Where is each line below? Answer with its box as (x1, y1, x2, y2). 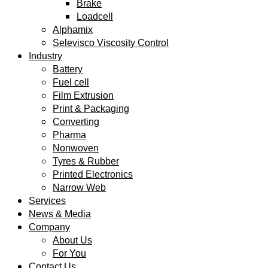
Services (29, 196, 66, 206)
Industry (29, 51, 62, 61)
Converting (53, 117, 99, 127)
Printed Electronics (53, 169, 133, 179)
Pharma (53, 130, 86, 140)
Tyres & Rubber (53, 156, 119, 166)
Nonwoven (53, 143, 99, 153)
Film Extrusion (53, 90, 114, 100)
